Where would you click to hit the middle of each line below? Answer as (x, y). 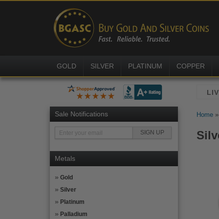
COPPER (191, 66)
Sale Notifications (81, 114)
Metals (65, 158)
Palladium (74, 214)
